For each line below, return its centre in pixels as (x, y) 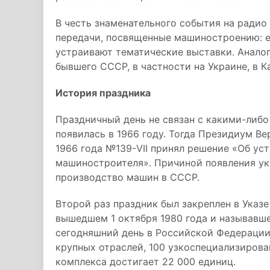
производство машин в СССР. (127, 177)
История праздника (103, 93)
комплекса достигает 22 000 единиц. (146, 262)
